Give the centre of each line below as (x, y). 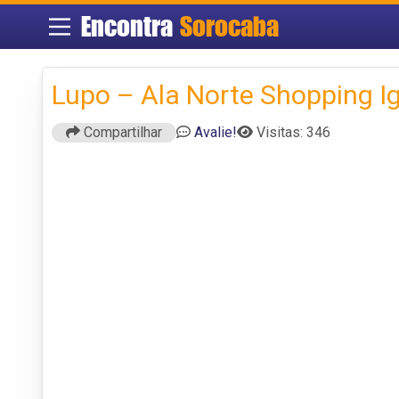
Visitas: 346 (293, 132)
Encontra (130, 26)
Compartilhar (121, 132)
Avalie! (216, 132)
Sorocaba (229, 26)
